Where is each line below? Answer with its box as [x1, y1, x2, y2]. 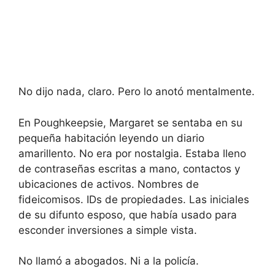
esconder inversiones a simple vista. [18, 223, 197, 236]
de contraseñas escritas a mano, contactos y [18, 162, 240, 175]
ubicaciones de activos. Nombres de [18, 177, 199, 190]
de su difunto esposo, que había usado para [18, 208, 237, 221]
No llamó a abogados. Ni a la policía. [18, 255, 199, 267]
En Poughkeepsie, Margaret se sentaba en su [18, 116, 242, 129]
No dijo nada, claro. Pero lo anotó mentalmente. [18, 85, 255, 98]
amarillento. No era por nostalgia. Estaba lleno [18, 147, 246, 160]
